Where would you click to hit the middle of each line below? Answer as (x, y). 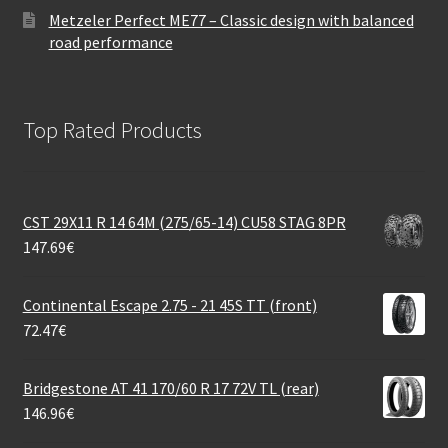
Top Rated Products (112, 130)
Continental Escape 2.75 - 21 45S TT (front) (169, 305)
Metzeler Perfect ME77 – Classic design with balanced (231, 19)
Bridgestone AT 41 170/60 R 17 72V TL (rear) (170, 388)
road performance (110, 41)
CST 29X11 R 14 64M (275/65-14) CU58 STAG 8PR (184, 222)
